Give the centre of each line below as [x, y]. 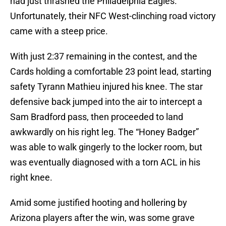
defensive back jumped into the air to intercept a [106, 102]
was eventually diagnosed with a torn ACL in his [105, 162]
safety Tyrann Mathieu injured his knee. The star [106, 87]
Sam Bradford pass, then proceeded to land [97, 117]
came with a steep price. [59, 31]
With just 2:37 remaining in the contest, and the [104, 56]
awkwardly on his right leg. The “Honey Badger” [104, 132]
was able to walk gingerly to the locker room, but [106, 147]
